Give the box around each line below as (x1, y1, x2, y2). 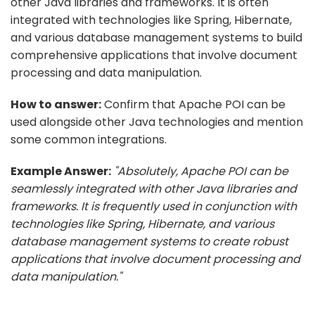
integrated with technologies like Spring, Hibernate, (11, 11, 292, 28)
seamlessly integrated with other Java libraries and (11, 180, 297, 197)
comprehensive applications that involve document (11, 46, 297, 63)
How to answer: (11, 96, 101, 112)
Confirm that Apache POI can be (101, 96, 285, 112)
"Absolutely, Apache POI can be (114, 162, 288, 179)
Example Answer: (11, 162, 111, 179)
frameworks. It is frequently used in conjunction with (11, 198, 297, 214)
